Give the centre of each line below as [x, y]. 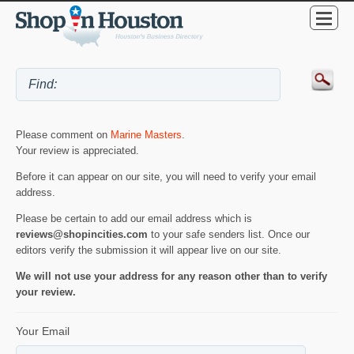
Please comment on [63, 135]
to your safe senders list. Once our [229, 235]
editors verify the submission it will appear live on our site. [149, 250]
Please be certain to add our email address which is [134, 219]
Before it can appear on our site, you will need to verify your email [166, 177]
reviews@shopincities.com [82, 235]
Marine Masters [146, 135]
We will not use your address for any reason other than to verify [171, 276]
